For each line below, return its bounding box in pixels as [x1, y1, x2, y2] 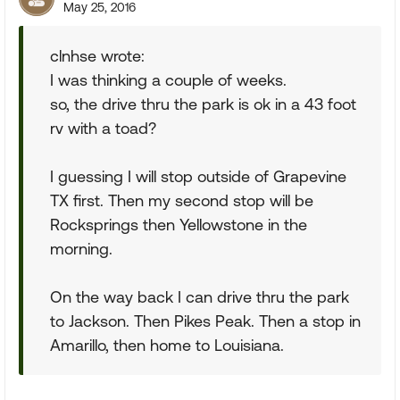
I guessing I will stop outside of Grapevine [50, 167, 346, 186]
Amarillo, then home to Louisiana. [50, 336, 284, 354]
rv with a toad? [50, 119, 156, 137]
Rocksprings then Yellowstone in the [50, 215, 307, 234]
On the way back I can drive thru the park [50, 287, 349, 306]
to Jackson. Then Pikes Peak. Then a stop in [50, 312, 361, 330]
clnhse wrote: [50, 46, 145, 65]
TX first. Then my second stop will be [50, 191, 313, 210]
